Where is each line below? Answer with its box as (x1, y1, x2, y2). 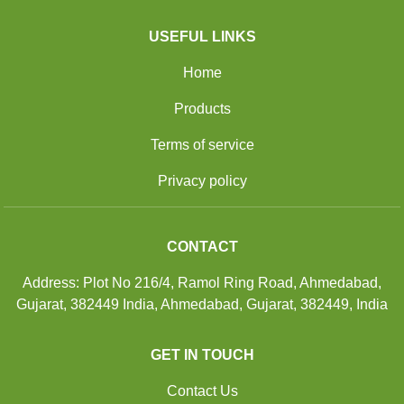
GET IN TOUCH (150, 346, 254, 363)
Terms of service (150, 136, 254, 152)
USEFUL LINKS (148, 28, 256, 44)
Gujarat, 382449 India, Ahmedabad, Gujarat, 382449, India (16, 296, 388, 312)
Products (173, 100, 231, 116)
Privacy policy (157, 172, 247, 188)
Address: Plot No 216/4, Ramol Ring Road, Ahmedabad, (23, 274, 381, 290)
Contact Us (166, 382, 238, 399)
